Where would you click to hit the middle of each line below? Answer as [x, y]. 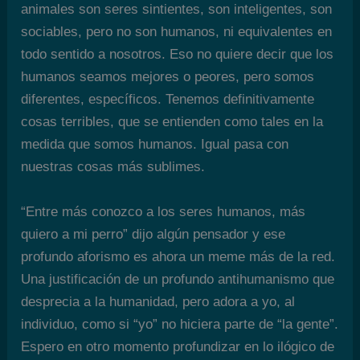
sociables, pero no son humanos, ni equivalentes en [177, 32]
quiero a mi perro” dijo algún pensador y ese [153, 234]
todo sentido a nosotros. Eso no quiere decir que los [178, 55]
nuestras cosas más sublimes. [113, 167]
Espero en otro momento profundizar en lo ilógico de [178, 346]
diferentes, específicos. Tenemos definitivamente [168, 100]
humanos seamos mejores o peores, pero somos [168, 77]
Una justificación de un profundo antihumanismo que [178, 279]
